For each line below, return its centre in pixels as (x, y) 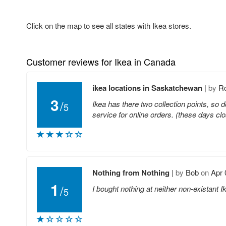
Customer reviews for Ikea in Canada (101, 62)
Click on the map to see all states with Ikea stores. (109, 26)
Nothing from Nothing (132, 173)
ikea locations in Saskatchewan (147, 88)
